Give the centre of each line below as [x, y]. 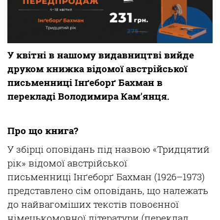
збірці [30, 149]
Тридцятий [183, 149]
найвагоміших [56, 204]
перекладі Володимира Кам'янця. [88, 96]
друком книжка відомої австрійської [97, 69]
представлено [41, 191]
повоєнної [154, 204]
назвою [133, 149]
